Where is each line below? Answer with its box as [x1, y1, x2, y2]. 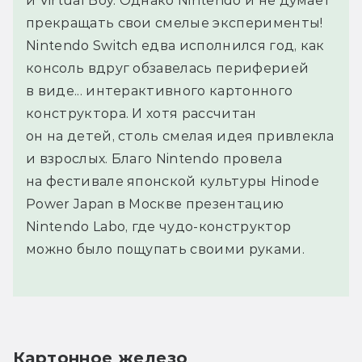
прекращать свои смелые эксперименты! [26, 15, 323, 31]
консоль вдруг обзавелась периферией [26, 60, 309, 76]
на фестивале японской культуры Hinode [26, 173, 319, 189]
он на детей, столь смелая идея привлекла [26, 128, 335, 144]
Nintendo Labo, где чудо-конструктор [26, 218, 292, 234]
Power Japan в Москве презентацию [26, 196, 284, 212]
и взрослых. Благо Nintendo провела [26, 150, 282, 166]
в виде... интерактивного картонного [26, 82, 293, 99]
